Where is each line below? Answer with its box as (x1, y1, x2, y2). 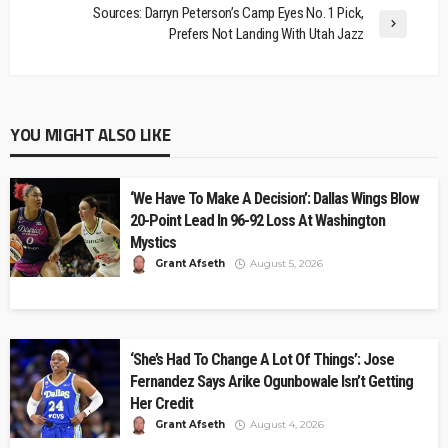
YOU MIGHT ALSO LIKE (10, 121, 171, 148)
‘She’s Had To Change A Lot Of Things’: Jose (130, 349, 394, 369)
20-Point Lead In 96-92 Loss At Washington (130, 210, 385, 230)
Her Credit (130, 393, 193, 413)
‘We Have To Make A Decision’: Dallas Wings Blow (130, 188, 419, 208)
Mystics (130, 232, 176, 252)
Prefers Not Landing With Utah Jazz (169, 24, 364, 43)
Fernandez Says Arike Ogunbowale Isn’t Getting (130, 371, 413, 391)
